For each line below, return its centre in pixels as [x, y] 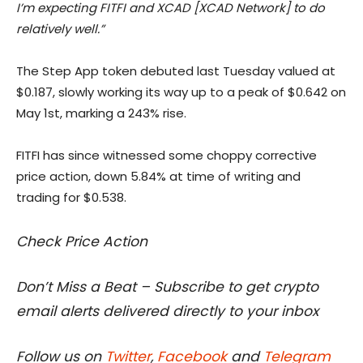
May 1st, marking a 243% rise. [101, 113]
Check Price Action [82, 242]
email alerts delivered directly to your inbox [167, 312]
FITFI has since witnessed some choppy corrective [167, 156]
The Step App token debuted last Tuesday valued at [176, 71]
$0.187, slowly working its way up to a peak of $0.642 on [181, 92]
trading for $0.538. [71, 198]
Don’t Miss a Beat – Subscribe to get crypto [167, 287]
